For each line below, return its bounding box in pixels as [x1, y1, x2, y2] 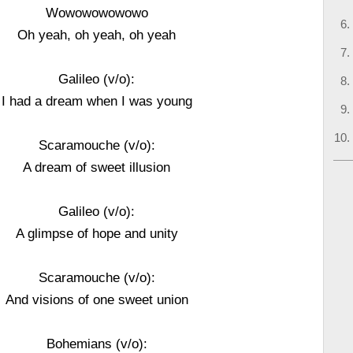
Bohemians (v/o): [46, 336, 147, 351]
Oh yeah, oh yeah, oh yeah [17, 28, 176, 42]
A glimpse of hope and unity [15, 226, 178, 240]
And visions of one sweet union [5, 292, 188, 307]
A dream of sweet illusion [23, 160, 171, 174]
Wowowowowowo [45, 6, 148, 20]
